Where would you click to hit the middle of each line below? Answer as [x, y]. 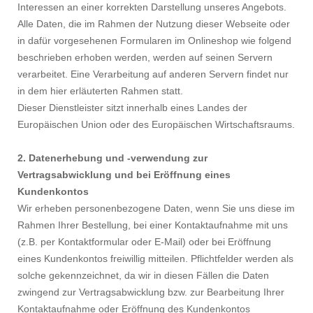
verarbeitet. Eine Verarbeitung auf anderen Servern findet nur [153, 74]
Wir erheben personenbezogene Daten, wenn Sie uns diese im [156, 209]
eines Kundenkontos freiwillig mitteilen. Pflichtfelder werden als [155, 259]
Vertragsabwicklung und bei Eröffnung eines [124, 175]
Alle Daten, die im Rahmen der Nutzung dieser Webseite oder [154, 24]
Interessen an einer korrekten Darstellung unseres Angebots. [152, 7]
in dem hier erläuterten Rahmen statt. [100, 91]
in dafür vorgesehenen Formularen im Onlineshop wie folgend [154, 41]
